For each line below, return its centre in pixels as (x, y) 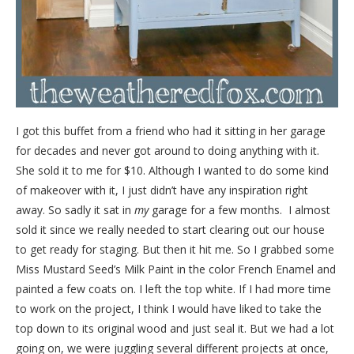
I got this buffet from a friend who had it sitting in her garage (171, 131)
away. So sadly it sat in (75, 210)
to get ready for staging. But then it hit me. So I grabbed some (175, 250)
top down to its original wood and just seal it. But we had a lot (175, 329)
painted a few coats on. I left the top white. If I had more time (173, 289)
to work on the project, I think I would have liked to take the (169, 309)
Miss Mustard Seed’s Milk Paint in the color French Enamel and (176, 269)
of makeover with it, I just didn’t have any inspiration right (162, 190)
